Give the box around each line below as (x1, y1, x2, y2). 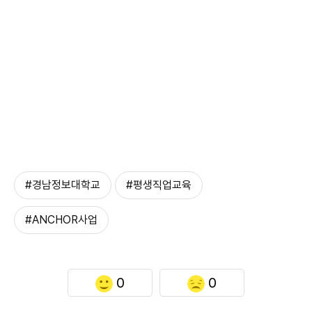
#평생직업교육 (126, 178, 192, 192)
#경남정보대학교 (25, 178, 100, 192)
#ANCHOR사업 (25, 213, 97, 227)
